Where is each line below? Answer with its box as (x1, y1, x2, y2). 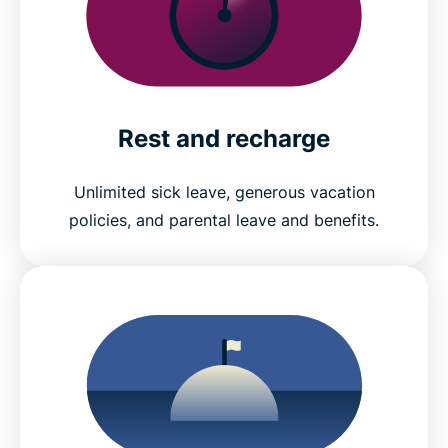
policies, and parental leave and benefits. (69, 209, 379, 230)
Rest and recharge (118, 123, 330, 153)
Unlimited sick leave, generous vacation (73, 181, 375, 202)
